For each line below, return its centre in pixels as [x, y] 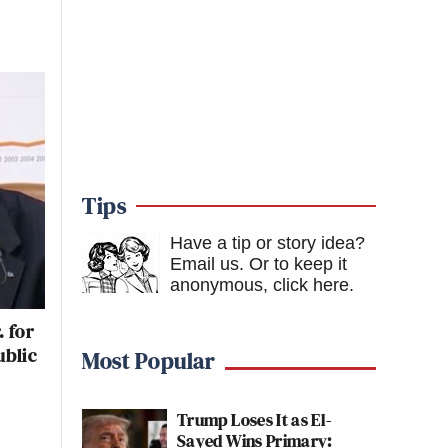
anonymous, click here [259, 285]
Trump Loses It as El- [254, 419]
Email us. [207, 264]
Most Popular [148, 360]
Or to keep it [298, 264]
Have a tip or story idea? [267, 243]
